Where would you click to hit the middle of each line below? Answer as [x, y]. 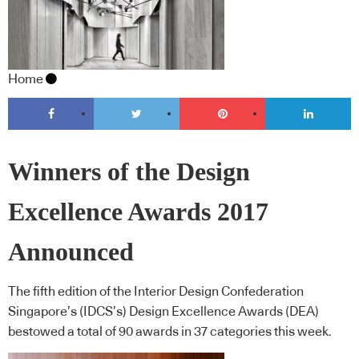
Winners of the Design [129, 171]
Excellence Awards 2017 [138, 212]
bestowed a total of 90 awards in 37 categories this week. [170, 332]
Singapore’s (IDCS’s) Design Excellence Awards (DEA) [163, 312]
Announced [71, 252]
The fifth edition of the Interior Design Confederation [156, 292]
